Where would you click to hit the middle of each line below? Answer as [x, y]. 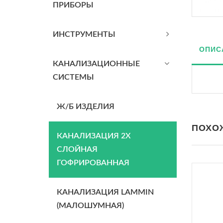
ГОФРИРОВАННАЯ [93, 163]
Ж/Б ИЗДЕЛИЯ [86, 107]
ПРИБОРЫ [73, 5]
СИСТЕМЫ [73, 77]
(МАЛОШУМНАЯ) [90, 206]
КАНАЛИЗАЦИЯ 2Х [94, 136]
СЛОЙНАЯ [77, 149]
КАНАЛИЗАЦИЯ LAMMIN [105, 192]
